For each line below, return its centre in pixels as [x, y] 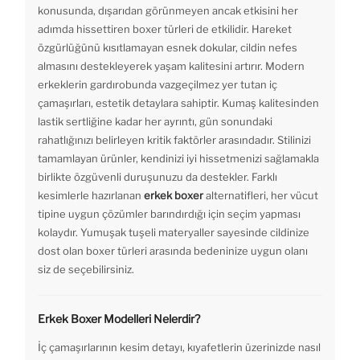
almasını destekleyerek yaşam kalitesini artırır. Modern [171, 66]
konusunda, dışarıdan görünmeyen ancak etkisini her [168, 11]
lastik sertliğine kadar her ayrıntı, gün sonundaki [155, 122]
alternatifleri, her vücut [261, 196]
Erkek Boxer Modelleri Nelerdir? [119, 319]
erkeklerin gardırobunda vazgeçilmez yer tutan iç [157, 85]
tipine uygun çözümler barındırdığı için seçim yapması [169, 214]
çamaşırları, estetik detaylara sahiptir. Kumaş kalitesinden [178, 103]
